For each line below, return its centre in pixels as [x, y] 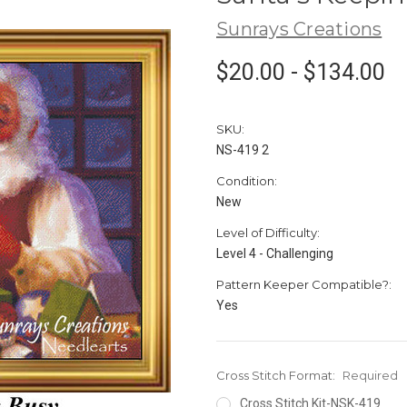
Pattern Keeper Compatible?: [304, 284]
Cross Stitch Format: [277, 375]
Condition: [247, 180]
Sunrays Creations [299, 29]
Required [370, 375]
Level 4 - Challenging [275, 253]
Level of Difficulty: [268, 232]
